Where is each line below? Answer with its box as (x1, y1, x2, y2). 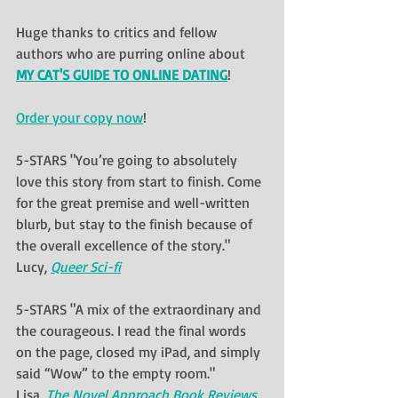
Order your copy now (16, 107, 143, 126)
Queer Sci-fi (51, 257, 121, 275)
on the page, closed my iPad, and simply (16, 342, 264, 361)
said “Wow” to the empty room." (16, 363, 215, 382)
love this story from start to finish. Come (16, 171, 265, 190)
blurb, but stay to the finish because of (16, 214, 256, 233)
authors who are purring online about (16, 44, 249, 62)
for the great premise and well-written (16, 193, 253, 211)
